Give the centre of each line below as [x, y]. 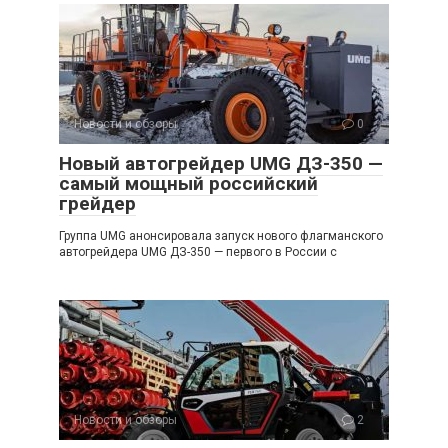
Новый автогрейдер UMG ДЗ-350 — [221, 163]
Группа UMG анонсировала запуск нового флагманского [221, 235]
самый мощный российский [188, 183]
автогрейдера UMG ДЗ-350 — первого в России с [198, 251]
